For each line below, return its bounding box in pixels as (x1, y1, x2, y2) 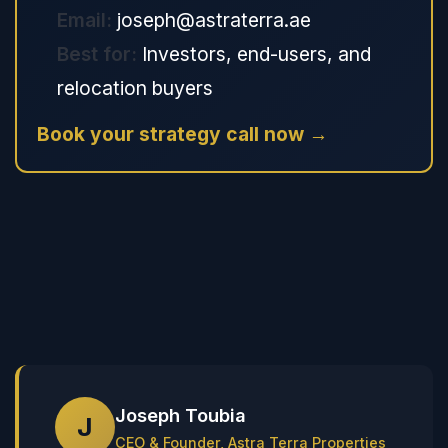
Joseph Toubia (115, 403, 246, 426)
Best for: (57, 42, 137, 66)
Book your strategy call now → (37, 122, 328, 146)
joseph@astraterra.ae (112, 8, 311, 32)
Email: (57, 8, 112, 32)
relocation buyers (57, 76, 213, 100)
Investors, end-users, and (137, 42, 371, 66)
